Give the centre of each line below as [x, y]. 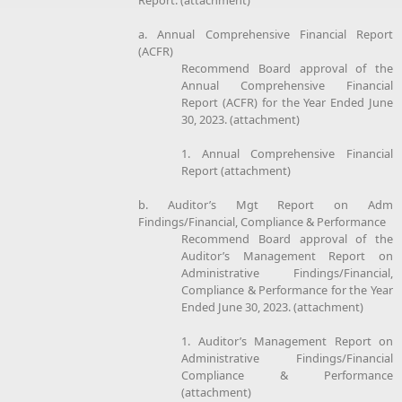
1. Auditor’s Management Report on [287, 341]
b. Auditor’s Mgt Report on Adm [266, 204]
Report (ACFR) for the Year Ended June [287, 102]
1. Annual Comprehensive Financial [287, 153]
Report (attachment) [236, 170]
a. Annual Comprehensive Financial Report [266, 34]
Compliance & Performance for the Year [287, 289]
